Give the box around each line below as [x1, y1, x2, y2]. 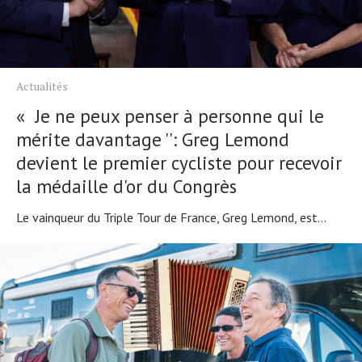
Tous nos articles [19, 33, 95, 53]
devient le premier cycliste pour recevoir [16, 151, 342, 175]
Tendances [19, 4, 65, 22]
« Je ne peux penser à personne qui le [16, 104, 324, 128]
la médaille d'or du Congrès [16, 175, 237, 199]
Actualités [16, 78, 68, 95]
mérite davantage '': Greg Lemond [16, 128, 289, 152]
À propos [19, 62, 58, 78]
